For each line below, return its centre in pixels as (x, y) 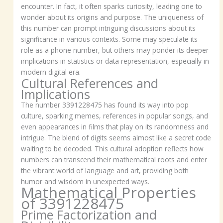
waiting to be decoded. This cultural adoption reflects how (112, 149)
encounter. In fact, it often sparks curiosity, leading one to (112, 6)
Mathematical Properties (109, 193)
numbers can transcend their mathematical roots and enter (114, 160)
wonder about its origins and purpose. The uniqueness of (112, 17)
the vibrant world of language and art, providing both (105, 171)
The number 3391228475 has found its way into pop (105, 105)
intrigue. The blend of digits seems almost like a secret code (116, 138)
